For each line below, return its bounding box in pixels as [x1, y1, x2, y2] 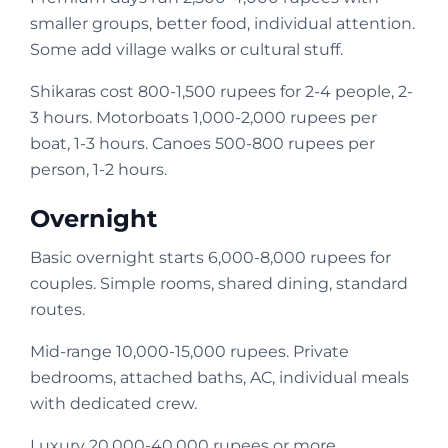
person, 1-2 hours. [30, 159, 167, 179]
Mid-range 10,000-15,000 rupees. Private [30, 341, 349, 361]
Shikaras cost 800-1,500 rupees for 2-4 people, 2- [30, 81, 413, 101]
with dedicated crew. [30, 393, 197, 413]
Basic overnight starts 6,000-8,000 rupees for [30, 247, 391, 267]
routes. [30, 299, 85, 319]
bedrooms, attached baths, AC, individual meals [30, 367, 409, 387]
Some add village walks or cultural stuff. [30, 39, 343, 59]
